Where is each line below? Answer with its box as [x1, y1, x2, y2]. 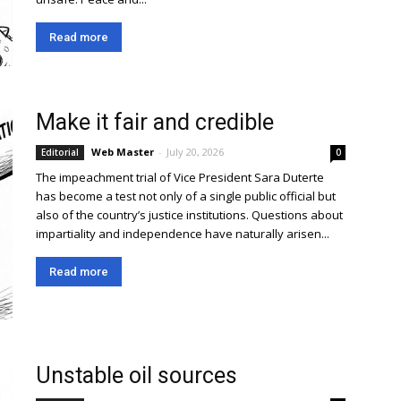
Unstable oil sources [36, 363, 237, 388]
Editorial [41, 146, 79, 158]
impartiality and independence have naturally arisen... [36, 226, 329, 242]
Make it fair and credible [36, 109, 274, 135]
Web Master [91, 145, 154, 158]
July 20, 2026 [166, 145, 224, 158]
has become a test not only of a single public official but [36, 188, 336, 204]
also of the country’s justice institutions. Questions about [36, 207, 343, 223]
